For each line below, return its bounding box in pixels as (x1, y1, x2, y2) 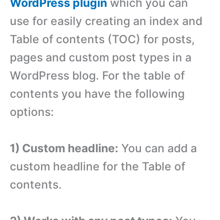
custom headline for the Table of (10, 159, 185, 173)
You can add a (118, 141, 197, 155)
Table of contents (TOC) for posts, (10, 32, 195, 46)
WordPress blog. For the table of (10, 69, 185, 82)
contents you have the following (10, 87, 185, 101)
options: (10, 105, 54, 119)
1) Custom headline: (10, 141, 118, 155)
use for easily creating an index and (10, 14, 202, 28)
